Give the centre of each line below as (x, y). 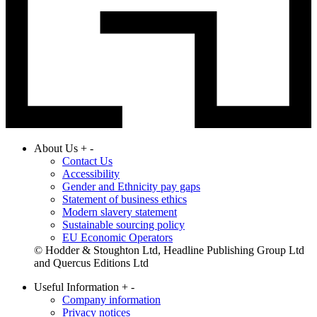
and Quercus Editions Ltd (91, 263)
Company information (111, 299)
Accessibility (91, 173)
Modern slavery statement (120, 212)
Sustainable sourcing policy (123, 224)
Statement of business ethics (125, 199)
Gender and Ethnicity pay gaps (131, 186)
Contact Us (87, 161)
